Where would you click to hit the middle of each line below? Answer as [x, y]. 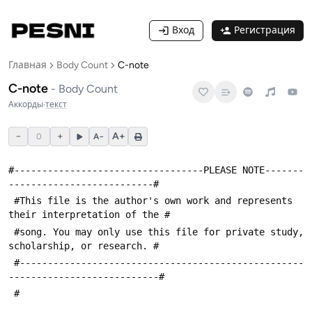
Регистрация [265, 30]
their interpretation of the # [89, 215]
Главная [28, 65]
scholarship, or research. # [84, 245]
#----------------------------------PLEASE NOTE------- [156, 170]
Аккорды [26, 104]
